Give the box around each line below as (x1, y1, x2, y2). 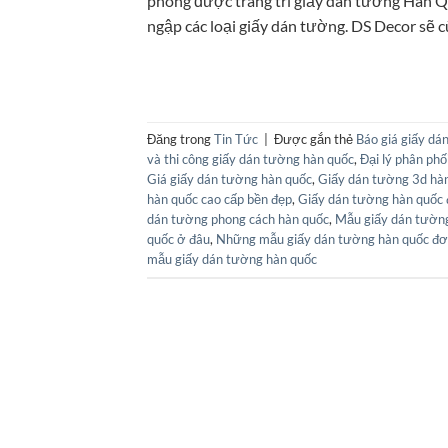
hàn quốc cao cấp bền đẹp (147, 191, 292, 208)
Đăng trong (147, 131, 214, 148)
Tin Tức (214, 131, 258, 148)
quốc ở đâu (147, 231, 210, 248)
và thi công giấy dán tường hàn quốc (147, 151, 354, 168)
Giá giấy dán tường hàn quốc (147, 171, 312, 188)
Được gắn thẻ (274, 131, 356, 148)
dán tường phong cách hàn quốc (147, 211, 329, 228)
